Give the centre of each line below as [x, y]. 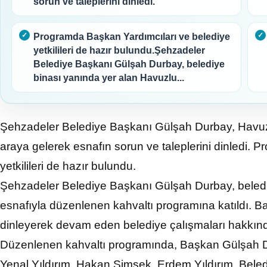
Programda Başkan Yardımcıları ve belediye [132, 37]
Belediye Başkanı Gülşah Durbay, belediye [129, 64]
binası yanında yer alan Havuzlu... [109, 78]
